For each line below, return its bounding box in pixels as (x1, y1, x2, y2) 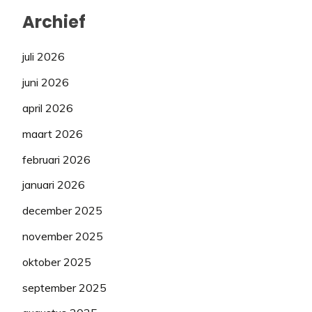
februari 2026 (22, 152, 91, 166)
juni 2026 (22, 75, 69, 90)
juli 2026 (22, 49, 65, 64)
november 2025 (22, 229, 103, 243)
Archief (22, 10, 86, 33)
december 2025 (22, 203, 102, 218)
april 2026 (22, 101, 73, 116)
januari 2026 (22, 178, 85, 192)
